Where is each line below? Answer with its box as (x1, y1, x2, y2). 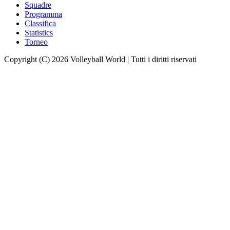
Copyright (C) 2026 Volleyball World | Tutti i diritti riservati (4, 55, 197, 64)
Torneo (25, 37, 48, 47)
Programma (25, 10, 62, 19)
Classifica (25, 19, 56, 28)
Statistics (25, 28, 53, 37)
